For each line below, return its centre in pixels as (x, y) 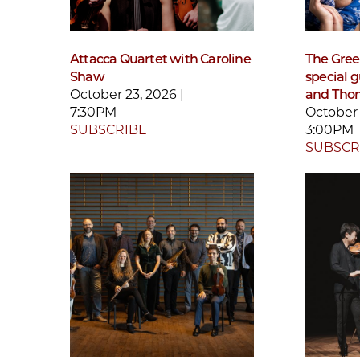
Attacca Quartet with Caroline (160, 59)
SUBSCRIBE (108, 129)
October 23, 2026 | (127, 94)
